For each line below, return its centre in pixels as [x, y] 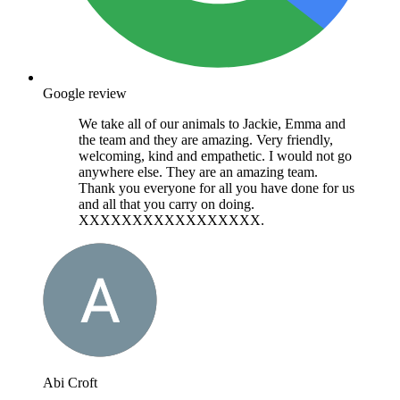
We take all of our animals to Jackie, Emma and [212, 123]
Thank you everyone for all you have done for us [217, 187]
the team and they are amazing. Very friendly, [206, 139]
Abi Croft [70, 382]
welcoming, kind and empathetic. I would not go [215, 155]
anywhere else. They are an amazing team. [198, 171]
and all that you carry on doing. [167, 204]
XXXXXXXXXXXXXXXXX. [171, 220]
